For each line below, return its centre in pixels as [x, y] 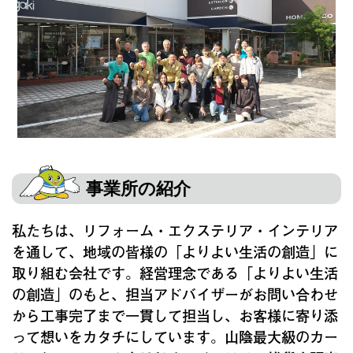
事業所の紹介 [138, 188]
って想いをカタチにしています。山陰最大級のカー [175, 336]
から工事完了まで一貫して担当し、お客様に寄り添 [175, 315]
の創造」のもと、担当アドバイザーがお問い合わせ [175, 294]
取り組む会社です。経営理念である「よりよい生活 [175, 272]
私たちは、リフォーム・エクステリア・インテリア [175, 230]
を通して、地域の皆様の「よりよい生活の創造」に [175, 251]
